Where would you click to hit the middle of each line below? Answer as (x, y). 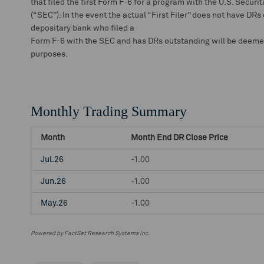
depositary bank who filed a (82, 28)
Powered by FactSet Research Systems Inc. (90, 233)
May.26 (54, 203)
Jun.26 (53, 181)
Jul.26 (52, 160)
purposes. (49, 54)
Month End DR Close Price (179, 138)
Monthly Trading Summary (109, 111)
